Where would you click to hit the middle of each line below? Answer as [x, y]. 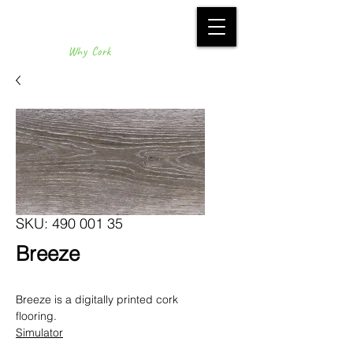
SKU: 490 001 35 [69, 223]
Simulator [39, 333]
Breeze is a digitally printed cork [97, 299]
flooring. [36, 316]
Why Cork [89, 52]
